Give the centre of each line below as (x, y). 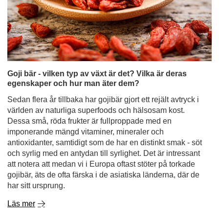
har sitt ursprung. (36, 131)
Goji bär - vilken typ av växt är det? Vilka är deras (97, 19)
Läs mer (21, 149)
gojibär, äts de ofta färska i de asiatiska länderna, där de (103, 120)
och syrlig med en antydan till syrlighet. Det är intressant (104, 99)
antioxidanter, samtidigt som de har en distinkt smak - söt (105, 88)
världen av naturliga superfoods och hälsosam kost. (96, 56)
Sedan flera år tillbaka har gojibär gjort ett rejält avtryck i (103, 45)
